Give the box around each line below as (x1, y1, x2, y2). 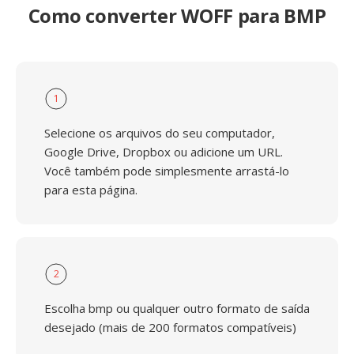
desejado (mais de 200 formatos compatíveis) (44, 319, 296, 335)
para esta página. (44, 182, 137, 198)
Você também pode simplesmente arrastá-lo (44, 163, 289, 179)
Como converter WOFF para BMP (28, 2, 326, 28)
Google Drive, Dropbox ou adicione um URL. (44, 144, 283, 160)
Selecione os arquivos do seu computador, (44, 125, 275, 141)
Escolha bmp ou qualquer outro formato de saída (44, 300, 310, 316)
